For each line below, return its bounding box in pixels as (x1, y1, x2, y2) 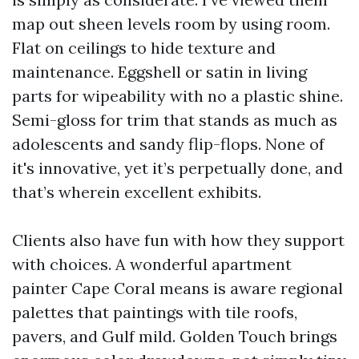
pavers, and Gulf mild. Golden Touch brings (12, 326, 337, 346)
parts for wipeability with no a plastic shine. (12, 86, 343, 106)
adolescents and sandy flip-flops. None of (12, 134, 325, 154)
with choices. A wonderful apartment (12, 254, 292, 274)
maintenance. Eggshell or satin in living (12, 62, 307, 82)
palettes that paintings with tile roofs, (12, 302, 297, 322)
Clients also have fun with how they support (12, 230, 345, 250)
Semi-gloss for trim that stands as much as (12, 110, 337, 130)
